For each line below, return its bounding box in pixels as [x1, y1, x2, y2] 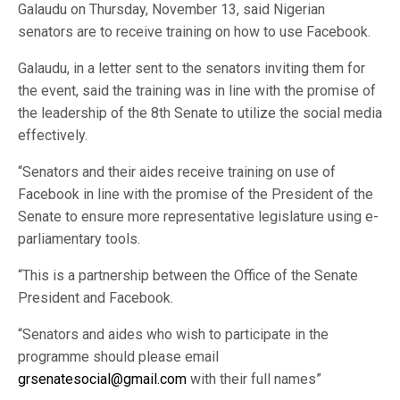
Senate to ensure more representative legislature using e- [18, 208, 379, 225]
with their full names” [187, 371, 321, 387]
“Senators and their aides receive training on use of [18, 163, 336, 180]
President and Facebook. [18, 289, 173, 306]
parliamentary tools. [18, 230, 140, 247]
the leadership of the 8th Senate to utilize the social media [18, 104, 382, 121]
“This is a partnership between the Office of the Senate [18, 267, 358, 284]
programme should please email [18, 348, 219, 365]
